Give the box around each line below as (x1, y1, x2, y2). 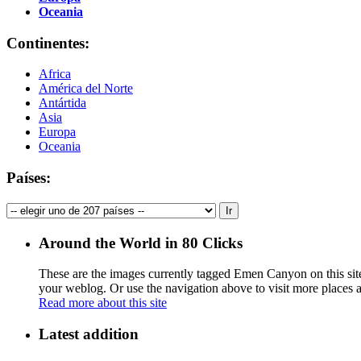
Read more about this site (39, 296, 167, 310)
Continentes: (6, 34, 89, 52)
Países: (6, 169, 51, 187)
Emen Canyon (234, 267, 307, 281)
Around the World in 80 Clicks (39, 234, 243, 251)
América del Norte (39, 81, 133, 96)
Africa (39, 67, 71, 81)
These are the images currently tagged (39, 267, 234, 281)
